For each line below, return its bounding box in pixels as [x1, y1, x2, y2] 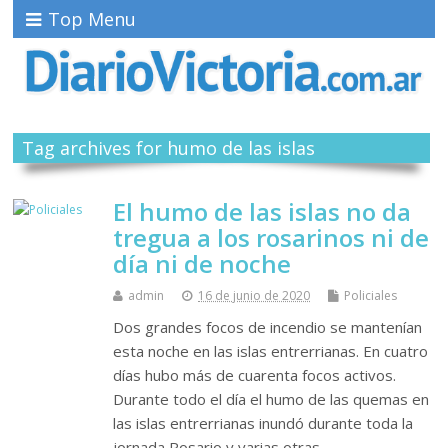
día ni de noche [113, 247, 292, 281]
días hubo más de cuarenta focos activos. [113, 365, 397, 386]
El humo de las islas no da [113, 195, 412, 229]
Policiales [344, 287, 398, 305]
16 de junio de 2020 [198, 287, 311, 305]
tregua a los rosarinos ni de [113, 221, 430, 255]
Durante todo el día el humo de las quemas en [113, 389, 430, 410]
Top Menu [48, 7, 137, 31]
